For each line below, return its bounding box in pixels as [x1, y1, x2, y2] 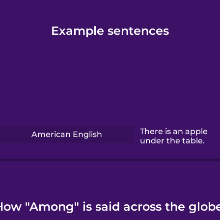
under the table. [140, 136, 205, 146]
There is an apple [140, 127, 208, 137]
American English [31, 129, 103, 139]
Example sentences [51, 23, 169, 38]
